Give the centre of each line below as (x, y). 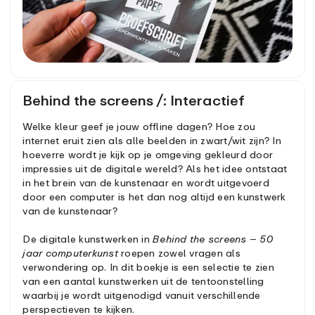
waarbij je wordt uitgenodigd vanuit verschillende (142, 295)
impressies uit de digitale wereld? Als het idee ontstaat (155, 169)
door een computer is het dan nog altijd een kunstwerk (154, 197)
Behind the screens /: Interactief (134, 101)
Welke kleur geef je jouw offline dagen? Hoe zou (139, 127)
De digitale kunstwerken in (88, 239)
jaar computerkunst (70, 253)
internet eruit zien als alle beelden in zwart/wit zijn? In (152, 141)
